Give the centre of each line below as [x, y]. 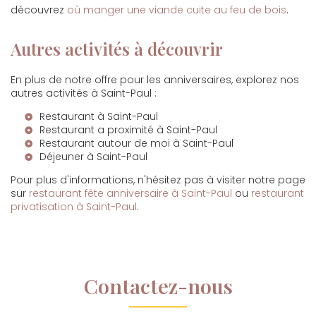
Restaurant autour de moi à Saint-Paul [136, 143]
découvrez [39, 10]
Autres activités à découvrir [117, 49]
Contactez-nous [158, 286]
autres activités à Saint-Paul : [84, 93]
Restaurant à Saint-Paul [99, 116]
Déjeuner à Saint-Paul [93, 157]
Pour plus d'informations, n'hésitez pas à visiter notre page [158, 180]
